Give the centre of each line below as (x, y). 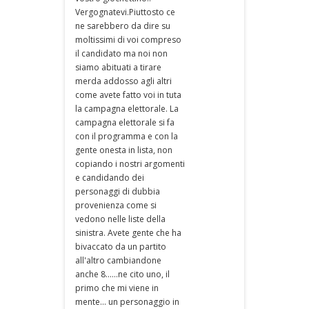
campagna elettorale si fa (125, 122)
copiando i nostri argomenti (130, 164)
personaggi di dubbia (118, 191)
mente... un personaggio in (127, 302)
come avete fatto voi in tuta (128, 95)
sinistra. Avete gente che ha (128, 233)
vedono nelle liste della (120, 219)
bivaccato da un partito (121, 247)
